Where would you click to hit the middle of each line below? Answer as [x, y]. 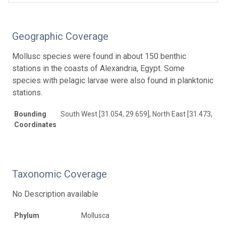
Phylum [27, 215]
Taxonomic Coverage [60, 174]
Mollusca [95, 215]
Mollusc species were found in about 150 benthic [99, 56]
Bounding [30, 114]
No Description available [55, 194]
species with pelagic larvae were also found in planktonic [113, 80]
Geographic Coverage [60, 36]
